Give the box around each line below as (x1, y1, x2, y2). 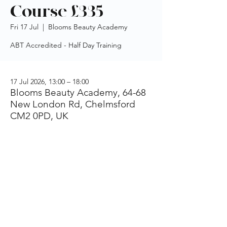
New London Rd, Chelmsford (10, 98, 135, 110)
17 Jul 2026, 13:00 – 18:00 (10, 77, 89, 86)
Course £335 (10, 3, 103, 21)
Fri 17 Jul (10, 22, 39, 31)
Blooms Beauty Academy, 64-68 (10, 87, 146, 98)
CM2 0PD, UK (10, 110, 68, 122)
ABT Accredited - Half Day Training (10, 41, 122, 50)
